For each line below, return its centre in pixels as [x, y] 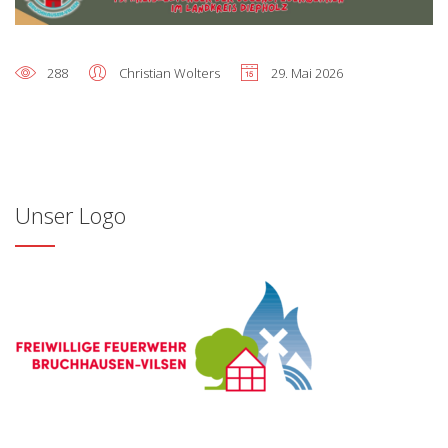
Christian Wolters [169, 73]
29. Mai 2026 [307, 73]
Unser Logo [70, 215]
